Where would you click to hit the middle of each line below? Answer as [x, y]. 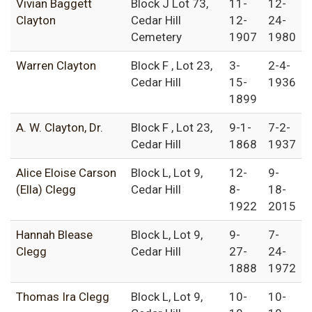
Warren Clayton [56, 66]
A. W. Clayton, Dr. [60, 128]
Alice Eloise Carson [66, 173]
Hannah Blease [54, 235]
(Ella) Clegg [46, 190]
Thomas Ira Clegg [63, 297]
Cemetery [156, 37]
